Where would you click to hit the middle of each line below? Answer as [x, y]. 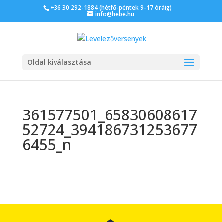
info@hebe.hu [115, 14]
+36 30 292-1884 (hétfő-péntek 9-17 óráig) [111, 8]
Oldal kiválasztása [59, 62]
